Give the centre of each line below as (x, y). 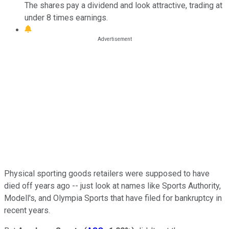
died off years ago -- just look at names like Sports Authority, (112, 186)
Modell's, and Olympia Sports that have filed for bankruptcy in (113, 198)
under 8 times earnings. (66, 17)
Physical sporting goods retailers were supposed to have (107, 173)
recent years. (27, 210)
